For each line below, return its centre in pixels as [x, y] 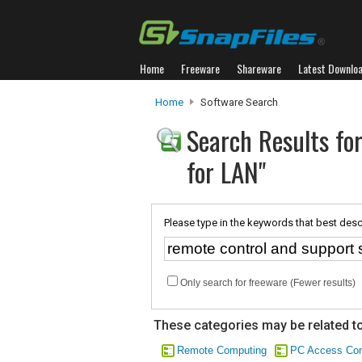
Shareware [259, 68]
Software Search [238, 102]
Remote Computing [222, 350]
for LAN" [226, 172]
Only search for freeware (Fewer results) [268, 283]
